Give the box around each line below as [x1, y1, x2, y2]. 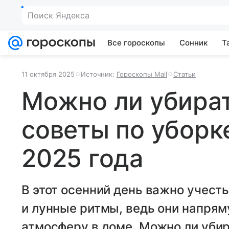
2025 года [21, 143, 143, 173]
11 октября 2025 [21, 70, 75, 78]
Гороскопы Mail [117, 70, 167, 78]
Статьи [173, 70, 196, 78]
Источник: [81, 70, 117, 78]
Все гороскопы [107, 38, 165, 48]
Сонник [179, 38, 208, 48]
